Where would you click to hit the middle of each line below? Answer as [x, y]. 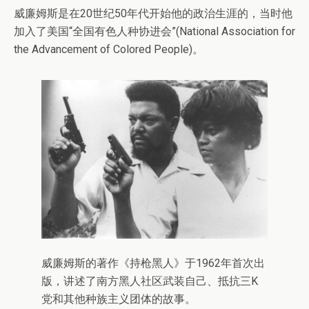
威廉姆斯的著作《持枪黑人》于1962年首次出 [153, 263]
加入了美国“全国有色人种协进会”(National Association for [154, 32]
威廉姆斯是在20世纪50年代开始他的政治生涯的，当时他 [153, 14]
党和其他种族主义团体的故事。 [119, 299]
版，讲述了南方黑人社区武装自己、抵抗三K [150, 281]
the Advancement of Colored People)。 [109, 50]
